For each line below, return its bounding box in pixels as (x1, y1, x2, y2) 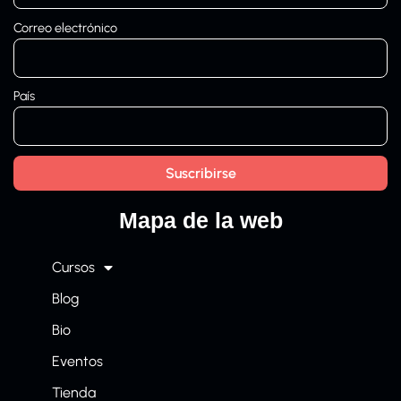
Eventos (52, 352, 103, 370)
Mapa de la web (118, 207, 283, 233)
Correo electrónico (13, 19, 117, 36)
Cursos (52, 258, 95, 276)
